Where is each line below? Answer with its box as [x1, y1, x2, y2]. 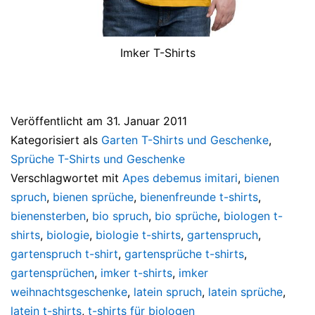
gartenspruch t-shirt [11, 246, 118, 261]
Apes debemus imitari [122, 170, 238, 185]
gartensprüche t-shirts [124, 246, 244, 261]
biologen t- [224, 208, 283, 223]
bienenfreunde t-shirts [140, 189, 258, 204]
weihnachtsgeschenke [11, 284, 127, 299]
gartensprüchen [11, 265, 94, 280]
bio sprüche [155, 208, 217, 223]
